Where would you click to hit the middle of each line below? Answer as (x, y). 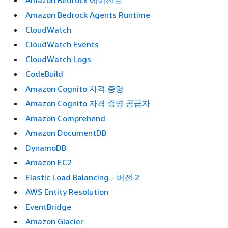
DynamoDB (46, 148)
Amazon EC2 (49, 162)
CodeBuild (44, 74)
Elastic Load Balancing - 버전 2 (82, 177)
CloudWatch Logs (58, 59)
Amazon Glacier (54, 221)
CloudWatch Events (62, 44)
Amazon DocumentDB (66, 133)
